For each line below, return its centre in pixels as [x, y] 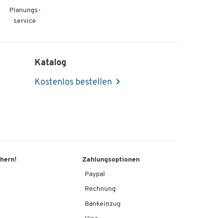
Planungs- [25, 10]
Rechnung [100, 189]
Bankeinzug [103, 204]
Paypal [95, 175]
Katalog [50, 63]
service [25, 21]
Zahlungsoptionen [111, 160]
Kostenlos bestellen [73, 83]
